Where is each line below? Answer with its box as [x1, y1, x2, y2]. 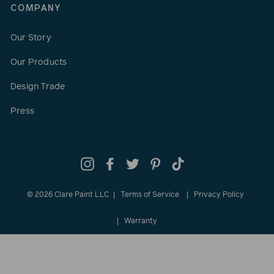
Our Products [10, 58, 67, 67]
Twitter [139, 159, 169, 169]
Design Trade [10, 83, 65, 92]
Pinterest [161, 159, 198, 169]
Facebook [116, 159, 154, 169]
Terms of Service [120, 191, 179, 199]
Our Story [10, 34, 51, 43]
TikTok [184, 159, 213, 169]
